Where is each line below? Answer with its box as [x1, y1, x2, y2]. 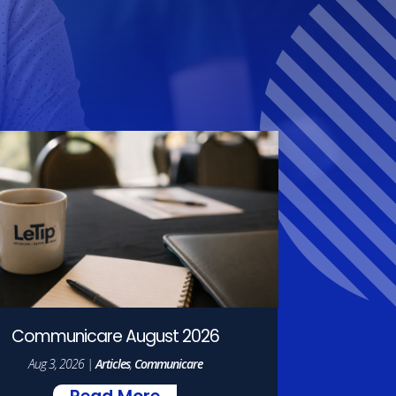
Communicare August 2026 [11, 330, 219, 347]
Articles [95, 355, 130, 373]
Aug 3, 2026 [27, 355, 84, 373]
